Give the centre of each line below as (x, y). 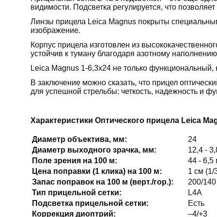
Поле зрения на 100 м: (74, 160)
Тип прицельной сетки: (77, 192)
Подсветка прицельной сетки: (90, 203)
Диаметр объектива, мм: (79, 139)
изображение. (55, 30)
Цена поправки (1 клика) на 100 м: (97, 171)
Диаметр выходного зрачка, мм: (94, 150)
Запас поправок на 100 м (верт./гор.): (102, 182)
